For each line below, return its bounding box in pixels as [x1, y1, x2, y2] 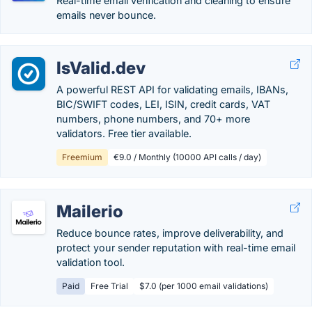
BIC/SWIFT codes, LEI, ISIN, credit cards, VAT [56, 98, 270, 110]
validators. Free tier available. [56, 127, 192, 139]
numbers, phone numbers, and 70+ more [56, 113, 250, 125]
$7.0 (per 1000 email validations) [139, 281, 268, 291]
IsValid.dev [56, 58, 146, 78]
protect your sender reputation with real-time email [56, 242, 295, 253]
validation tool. [56, 256, 125, 268]
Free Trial [91, 281, 128, 291]
